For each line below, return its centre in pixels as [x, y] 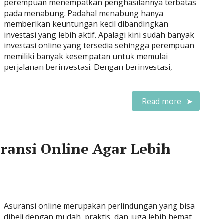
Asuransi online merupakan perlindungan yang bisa [99, 206]
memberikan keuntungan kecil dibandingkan [86, 24]
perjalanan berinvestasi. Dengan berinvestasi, [88, 67]
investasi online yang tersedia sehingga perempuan [99, 45]
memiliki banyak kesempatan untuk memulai [86, 56]
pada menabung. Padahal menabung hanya [84, 13]
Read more [162, 101]
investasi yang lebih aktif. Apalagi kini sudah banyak [99, 35]
